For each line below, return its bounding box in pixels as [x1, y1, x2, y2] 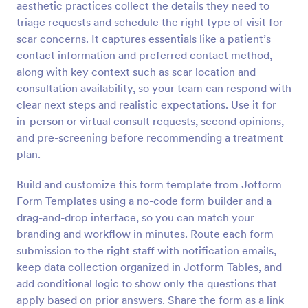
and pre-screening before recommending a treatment [16, 131, 283, 144]
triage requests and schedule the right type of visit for [16, 15, 283, 29]
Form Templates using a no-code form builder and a [16, 194, 272, 208]
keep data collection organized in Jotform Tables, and [16, 260, 282, 274]
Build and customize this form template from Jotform [16, 177, 282, 191]
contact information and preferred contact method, [16, 48, 272, 62]
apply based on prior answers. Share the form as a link [16, 293, 284, 307]
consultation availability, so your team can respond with [16, 81, 291, 95]
